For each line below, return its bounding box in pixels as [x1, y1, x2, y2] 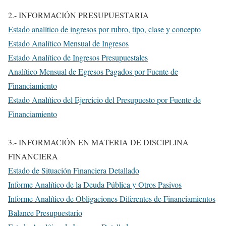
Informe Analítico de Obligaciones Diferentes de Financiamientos [8, 193, 215, 204]
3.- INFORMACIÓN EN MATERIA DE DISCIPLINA [8, 137, 189, 147]
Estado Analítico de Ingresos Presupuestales [8, 52, 148, 63]
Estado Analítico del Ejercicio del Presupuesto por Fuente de [8, 94, 201, 105]
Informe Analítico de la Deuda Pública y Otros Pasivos [8, 179, 182, 190]
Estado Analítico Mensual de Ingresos [8, 38, 129, 48]
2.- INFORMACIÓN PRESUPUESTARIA [8, 10, 149, 20]
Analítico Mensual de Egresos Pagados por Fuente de [8, 66, 178, 77]
